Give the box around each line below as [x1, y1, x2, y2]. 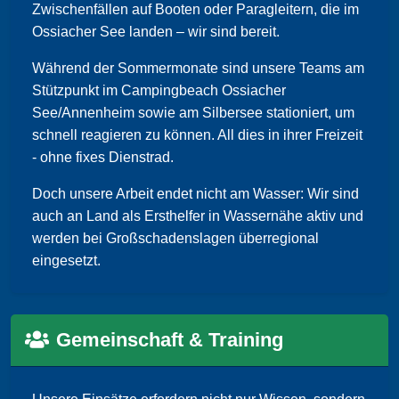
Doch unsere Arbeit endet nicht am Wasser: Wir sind [32, 186, 359, 202]
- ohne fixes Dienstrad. [32, 150, 174, 166]
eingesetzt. [32, 253, 101, 269]
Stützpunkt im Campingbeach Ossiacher [32, 83, 286, 99]
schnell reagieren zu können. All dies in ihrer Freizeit [32, 127, 362, 143]
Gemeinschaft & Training [56, 329, 284, 352]
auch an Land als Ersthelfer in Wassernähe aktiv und [32, 208, 363, 224]
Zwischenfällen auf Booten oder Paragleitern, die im [32, 2, 359, 18]
